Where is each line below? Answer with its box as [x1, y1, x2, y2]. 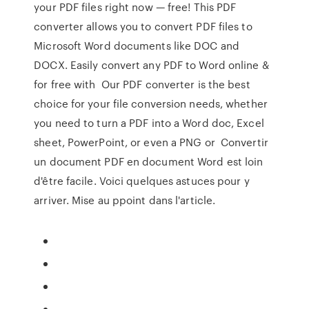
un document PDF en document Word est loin [34, 154, 263, 169]
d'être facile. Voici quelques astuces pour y [34, 173, 250, 188]
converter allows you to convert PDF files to [34, 19, 252, 34]
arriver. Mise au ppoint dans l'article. [34, 192, 216, 208]
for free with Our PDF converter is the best [34, 77, 250, 92]
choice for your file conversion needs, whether [34, 96, 268, 111]
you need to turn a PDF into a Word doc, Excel [34, 115, 264, 130]
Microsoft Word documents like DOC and [34, 38, 239, 53]
